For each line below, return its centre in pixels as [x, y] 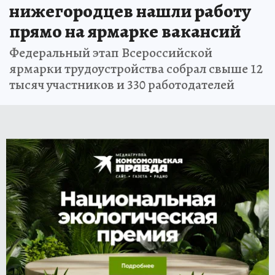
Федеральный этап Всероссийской [111, 52]
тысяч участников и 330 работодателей [122, 84]
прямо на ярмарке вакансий [125, 31]
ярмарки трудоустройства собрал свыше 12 [136, 68]
